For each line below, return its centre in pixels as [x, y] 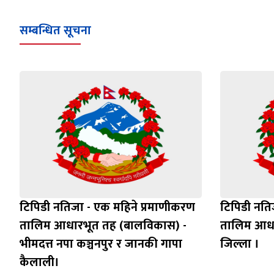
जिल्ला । [239, 244]
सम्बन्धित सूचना [55, 31]
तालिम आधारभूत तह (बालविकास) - [103, 226]
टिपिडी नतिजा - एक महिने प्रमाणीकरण [107, 208]
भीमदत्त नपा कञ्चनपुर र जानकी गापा [101, 244]
